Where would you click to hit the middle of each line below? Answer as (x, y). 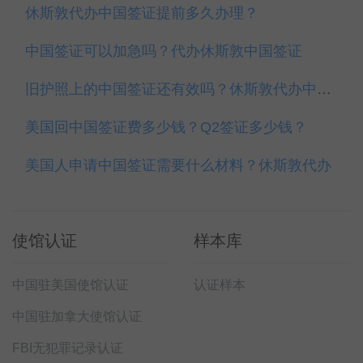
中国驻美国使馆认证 (70, 285)
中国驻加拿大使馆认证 (77, 316)
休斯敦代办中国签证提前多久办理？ (142, 13)
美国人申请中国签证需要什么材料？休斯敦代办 (178, 165)
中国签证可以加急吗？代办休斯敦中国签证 (164, 51)
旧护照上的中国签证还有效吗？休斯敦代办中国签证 (324, 89)
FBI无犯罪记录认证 (68, 348)
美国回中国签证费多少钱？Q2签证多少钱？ (166, 127)
